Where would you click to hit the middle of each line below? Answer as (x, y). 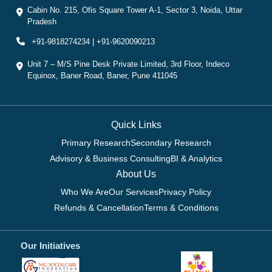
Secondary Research (171, 143)
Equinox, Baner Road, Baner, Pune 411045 (102, 75)
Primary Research (96, 143)
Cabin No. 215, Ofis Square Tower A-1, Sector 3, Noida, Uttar (135, 10)
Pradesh (42, 21)
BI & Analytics (196, 159)
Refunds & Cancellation (99, 208)
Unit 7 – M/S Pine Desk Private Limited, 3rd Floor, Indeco (128, 64)
